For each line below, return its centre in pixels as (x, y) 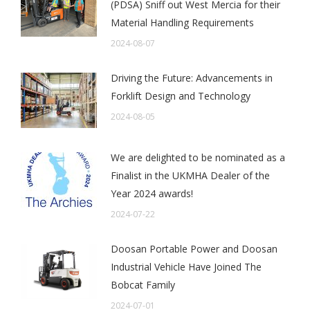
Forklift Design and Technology (181, 96)
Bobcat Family (143, 285)
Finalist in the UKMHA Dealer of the (190, 176)
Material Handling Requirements (182, 23)
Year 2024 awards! (152, 194)
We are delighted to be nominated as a (198, 158)
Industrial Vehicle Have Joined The (186, 267)
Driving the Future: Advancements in (192, 78)
